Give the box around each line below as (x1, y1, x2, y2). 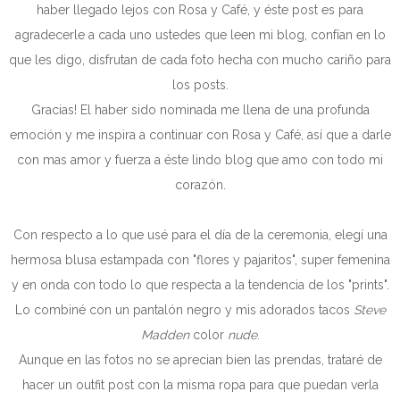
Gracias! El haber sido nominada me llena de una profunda (30, 103, 370, 117)
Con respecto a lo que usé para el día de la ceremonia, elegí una (12, 228, 387, 242)
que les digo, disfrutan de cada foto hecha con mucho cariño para (9, 53, 391, 67)
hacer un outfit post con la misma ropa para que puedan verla (21, 378, 379, 392)
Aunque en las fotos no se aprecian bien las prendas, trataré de (18, 353, 382, 367)
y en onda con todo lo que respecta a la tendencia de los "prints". (11, 278, 389, 292)
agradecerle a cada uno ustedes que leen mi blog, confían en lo (14, 28, 386, 42)
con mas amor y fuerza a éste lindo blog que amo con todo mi (17, 153, 383, 167)
